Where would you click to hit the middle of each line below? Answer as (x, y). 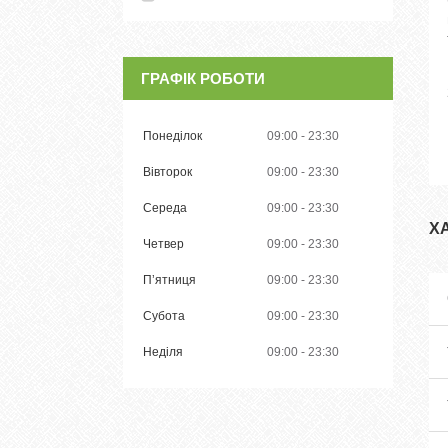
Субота (164, 315)
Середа (165, 207)
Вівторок (167, 171)
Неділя (163, 351)
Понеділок (172, 135)
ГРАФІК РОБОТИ (203, 78)
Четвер (163, 243)
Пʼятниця (169, 279)
